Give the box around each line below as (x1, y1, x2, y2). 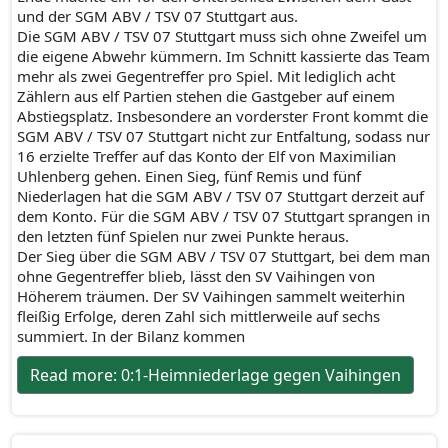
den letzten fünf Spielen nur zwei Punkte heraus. (17, 226, 349, 246)
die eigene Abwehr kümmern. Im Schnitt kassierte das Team (17, 46, 430, 66)
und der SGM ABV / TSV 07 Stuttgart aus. (17, 6, 298, 26)
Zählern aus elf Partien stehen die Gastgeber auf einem (17, 86, 395, 106)
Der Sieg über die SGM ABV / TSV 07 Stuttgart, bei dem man (17, 246, 430, 266)
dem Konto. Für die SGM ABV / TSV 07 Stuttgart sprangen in (17, 206, 430, 226)
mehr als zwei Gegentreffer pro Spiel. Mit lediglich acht (17, 66, 395, 86)
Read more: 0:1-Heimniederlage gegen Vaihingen (30, 364, 401, 386)
